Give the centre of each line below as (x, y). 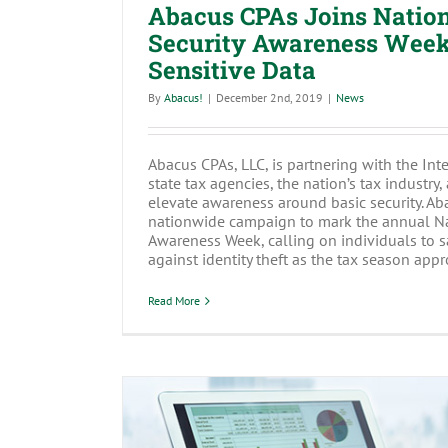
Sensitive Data (232, 70)
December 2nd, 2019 (269, 98)
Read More (174, 301)
